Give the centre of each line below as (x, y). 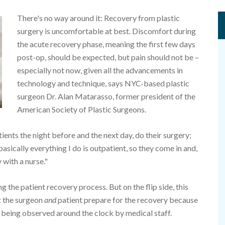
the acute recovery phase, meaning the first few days (106, 44)
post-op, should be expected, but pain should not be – (108, 57)
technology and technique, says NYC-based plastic (103, 83)
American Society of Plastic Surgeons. (82, 109)
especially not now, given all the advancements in (100, 70)
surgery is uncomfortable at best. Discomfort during (106, 31)
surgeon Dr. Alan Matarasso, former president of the (106, 96)
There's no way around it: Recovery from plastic (98, 18)
